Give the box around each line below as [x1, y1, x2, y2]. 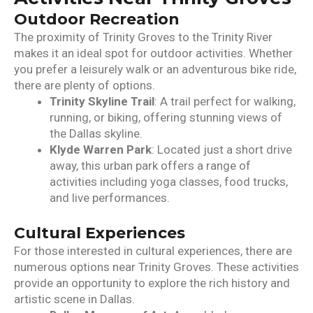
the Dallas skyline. [50, 126, 143, 140]
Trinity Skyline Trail [50, 94, 154, 108]
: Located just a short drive [152, 142, 292, 156]
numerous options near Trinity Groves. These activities [14, 260, 299, 275]
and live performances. [50, 190, 170, 205]
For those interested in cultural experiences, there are [14, 244, 292, 259]
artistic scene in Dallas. [14, 292, 135, 307]
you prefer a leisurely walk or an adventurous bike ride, [14, 61, 296, 76]
